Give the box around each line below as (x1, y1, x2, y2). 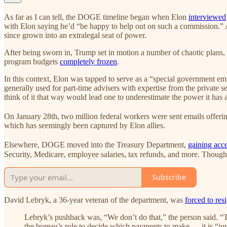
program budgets (4, 57, 60, 66)
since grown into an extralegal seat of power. (4, 30, 146, 40)
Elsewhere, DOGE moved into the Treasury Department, (4, 140, 188, 149)
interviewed (188, 12, 226, 21)
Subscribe (152, 172, 186, 182)
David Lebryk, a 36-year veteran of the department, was (4, 195, 185, 204)
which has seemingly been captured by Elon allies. (4, 121, 165, 130)
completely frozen (60, 57, 117, 66)
